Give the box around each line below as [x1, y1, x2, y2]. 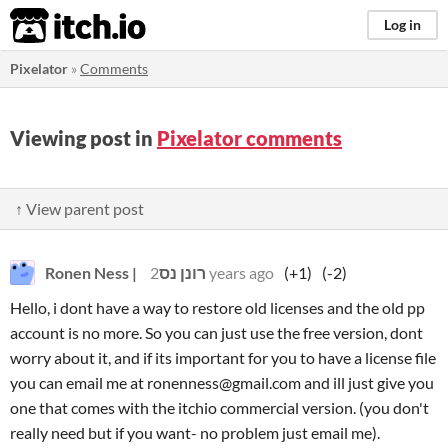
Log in [384, 16, 421, 33]
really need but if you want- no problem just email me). [10, 423, 380, 442]
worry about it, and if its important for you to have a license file [10, 348, 436, 367]
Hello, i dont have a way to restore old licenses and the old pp [10, 298, 425, 317]
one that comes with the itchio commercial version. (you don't [10, 398, 429, 417]
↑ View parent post [15, 199, 144, 218]
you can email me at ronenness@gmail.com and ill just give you [10, 373, 434, 392]
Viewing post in [10, 126, 157, 150]
